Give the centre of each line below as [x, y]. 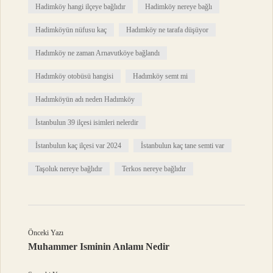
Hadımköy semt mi [161, 76]
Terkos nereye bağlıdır [154, 168]
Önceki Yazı [46, 232]
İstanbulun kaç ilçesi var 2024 [79, 145]
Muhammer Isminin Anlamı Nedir [99, 246]
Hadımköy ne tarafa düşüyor [168, 30]
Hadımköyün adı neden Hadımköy [85, 99]
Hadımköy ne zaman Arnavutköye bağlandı [98, 53]
